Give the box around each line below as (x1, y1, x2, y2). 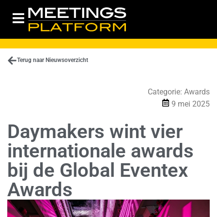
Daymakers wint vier (7, 120, 183, 143)
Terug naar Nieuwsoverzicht (17, 57, 88, 63)
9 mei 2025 (171, 99, 210, 109)
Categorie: (148, 87, 184, 97)
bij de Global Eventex (7, 159, 188, 182)
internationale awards (7, 139, 194, 163)
